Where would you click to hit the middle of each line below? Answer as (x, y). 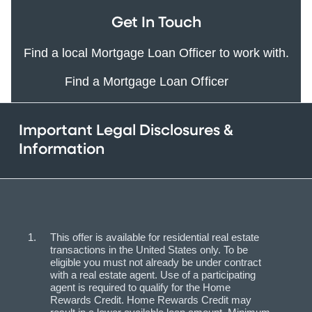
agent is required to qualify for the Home (140, 287)
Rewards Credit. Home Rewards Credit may (151, 299)
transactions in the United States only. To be (149, 249)
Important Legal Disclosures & (126, 131)
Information (62, 149)
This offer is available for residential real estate (155, 237)
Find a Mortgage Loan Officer (148, 81)
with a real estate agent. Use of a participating (153, 274)
